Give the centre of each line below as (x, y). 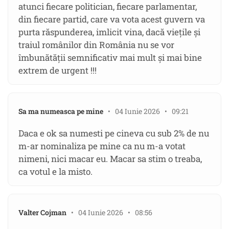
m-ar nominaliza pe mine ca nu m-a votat (102, 146)
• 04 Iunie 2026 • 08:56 (109, 213)
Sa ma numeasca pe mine (61, 111)
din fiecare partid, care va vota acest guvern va (112, 19)
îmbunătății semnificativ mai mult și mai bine (110, 58)
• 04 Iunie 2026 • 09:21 (146, 111)
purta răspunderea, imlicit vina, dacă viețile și (109, 32)
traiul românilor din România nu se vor (96, 45)
